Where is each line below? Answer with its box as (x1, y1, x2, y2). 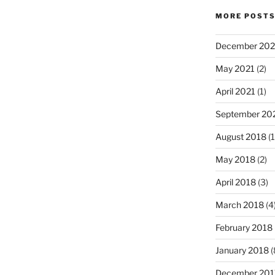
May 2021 (215, 63, 255, 74)
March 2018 (215, 199, 264, 211)
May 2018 (215, 154, 255, 165)
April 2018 (215, 177, 256, 188)
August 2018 (215, 131, 266, 142)
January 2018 (215, 245, 269, 256)
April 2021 (215, 86, 255, 97)
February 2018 (215, 222, 273, 233)
